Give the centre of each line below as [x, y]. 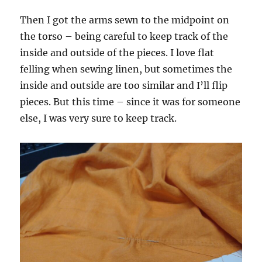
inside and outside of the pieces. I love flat [117, 53]
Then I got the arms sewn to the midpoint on [125, 20]
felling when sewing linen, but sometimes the [126, 69]
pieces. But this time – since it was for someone [130, 102]
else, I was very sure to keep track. [99, 118]
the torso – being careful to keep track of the [124, 37]
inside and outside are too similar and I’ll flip [124, 86]
